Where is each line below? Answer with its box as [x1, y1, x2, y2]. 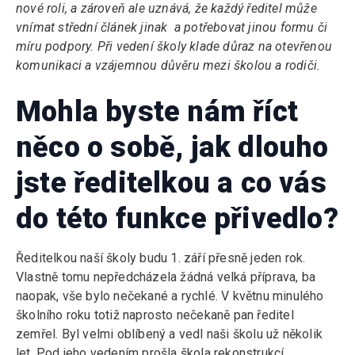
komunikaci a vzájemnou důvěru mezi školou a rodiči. [16, 58, 321, 73]
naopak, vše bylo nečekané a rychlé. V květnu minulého [16, 288, 324, 303]
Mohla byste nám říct [16, 95, 299, 128]
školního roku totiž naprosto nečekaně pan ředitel [16, 307, 294, 323]
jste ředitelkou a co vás [16, 166, 326, 200]
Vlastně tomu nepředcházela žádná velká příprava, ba [16, 269, 316, 284]
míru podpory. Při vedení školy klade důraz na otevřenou [16, 39, 332, 54]
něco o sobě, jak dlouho [16, 131, 329, 164]
